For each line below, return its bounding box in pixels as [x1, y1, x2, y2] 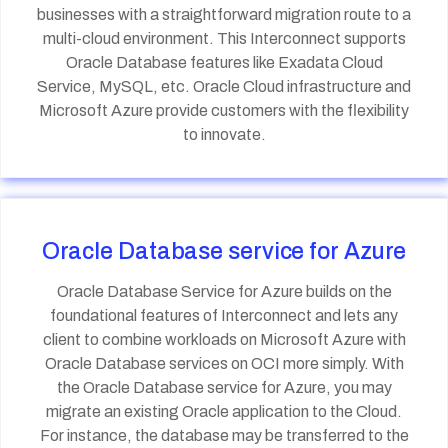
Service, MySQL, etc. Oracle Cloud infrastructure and [37, 78, 411, 95]
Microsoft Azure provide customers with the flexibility [39, 102, 409, 119]
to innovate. [182, 126, 266, 143]
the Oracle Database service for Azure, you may [56, 379, 392, 396]
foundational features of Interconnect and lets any [50, 307, 398, 324]
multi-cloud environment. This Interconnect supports [42, 30, 406, 47]
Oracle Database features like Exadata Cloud [65, 54, 383, 71]
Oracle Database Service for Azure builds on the [56, 283, 392, 300]
